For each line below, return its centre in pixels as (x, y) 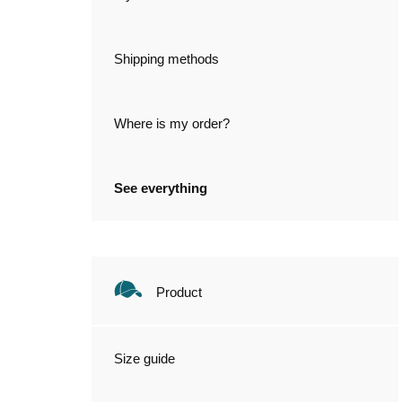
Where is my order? (172, 123)
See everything (161, 188)
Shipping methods (166, 59)
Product (179, 293)
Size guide (144, 359)
